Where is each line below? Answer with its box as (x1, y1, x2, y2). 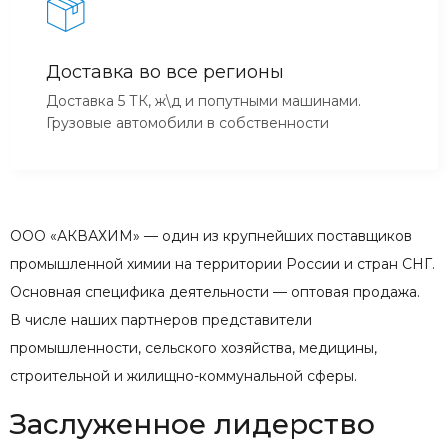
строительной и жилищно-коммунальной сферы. (10, 366, 357, 385)
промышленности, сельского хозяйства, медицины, (10, 338, 377, 357)
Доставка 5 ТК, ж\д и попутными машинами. (46, 91, 361, 110)
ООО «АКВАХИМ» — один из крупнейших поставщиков (10, 226, 412, 245)
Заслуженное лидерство (10, 406, 375, 441)
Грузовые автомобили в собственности (46, 113, 329, 132)
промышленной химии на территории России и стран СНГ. (10, 254, 435, 273)
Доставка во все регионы (46, 60, 284, 83)
